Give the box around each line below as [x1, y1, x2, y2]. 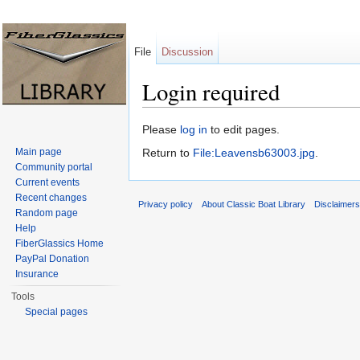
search [248, 107, 283, 121]
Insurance [15, 268, 59, 280]
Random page [15, 207, 79, 219]
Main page [15, 146, 63, 157]
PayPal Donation [15, 253, 90, 264]
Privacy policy [138, 199, 193, 210]
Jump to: [142, 107, 190, 121]
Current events [15, 177, 80, 188]
